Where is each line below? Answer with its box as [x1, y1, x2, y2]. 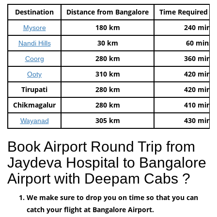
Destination [15, 7, 54, 16]
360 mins [184, 53, 214, 63]
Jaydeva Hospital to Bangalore [7, 154, 206, 170]
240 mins [184, 22, 214, 32]
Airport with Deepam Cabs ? [7, 170, 190, 186]
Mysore [23, 23, 46, 31]
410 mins [184, 100, 214, 109]
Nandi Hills [18, 39, 51, 47]
